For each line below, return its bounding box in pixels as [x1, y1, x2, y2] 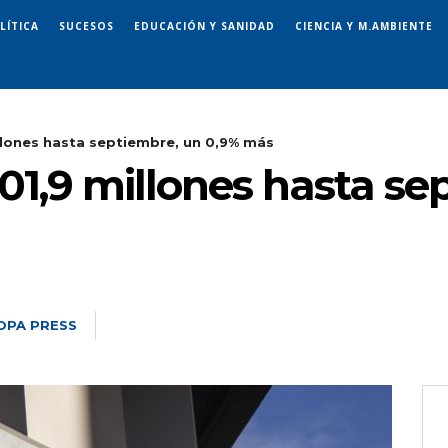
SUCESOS [59, 18, 114, 33]
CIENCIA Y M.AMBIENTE [295, 18, 433, 33]
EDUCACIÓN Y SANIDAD [134, 18, 275, 33]
